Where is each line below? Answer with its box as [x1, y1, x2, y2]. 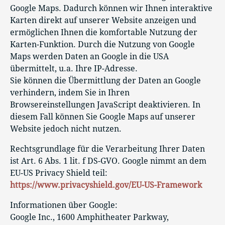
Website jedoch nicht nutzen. [10, 124, 122, 134]
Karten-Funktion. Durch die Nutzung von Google [10, 40, 195, 50]
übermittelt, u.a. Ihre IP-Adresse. [10, 64, 138, 74]
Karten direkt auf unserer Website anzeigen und [10, 16, 196, 26]
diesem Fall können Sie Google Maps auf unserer [10, 112, 195, 122]
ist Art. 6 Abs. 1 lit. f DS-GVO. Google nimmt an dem [10, 156, 206, 166]
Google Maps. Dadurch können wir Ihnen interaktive [10, 4, 212, 14]
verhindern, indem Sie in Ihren [10, 88, 130, 98]
